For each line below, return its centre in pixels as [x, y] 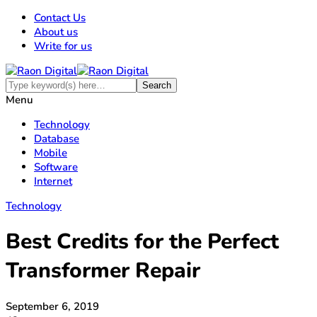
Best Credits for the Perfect [142, 242]
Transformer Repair [103, 271]
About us [56, 32]
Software [56, 167]
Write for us [63, 46]
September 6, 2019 [52, 307]
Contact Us [60, 18]
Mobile [51, 153]
